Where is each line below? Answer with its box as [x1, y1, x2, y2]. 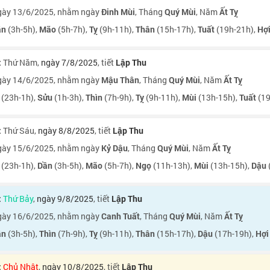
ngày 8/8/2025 [38, 125, 95, 136]
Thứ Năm [3, 57, 37, 68]
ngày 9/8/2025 [37, 193, 93, 204]
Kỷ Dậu [101, 142, 128, 154]
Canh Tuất [101, 210, 140, 222]
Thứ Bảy [3, 193, 33, 204]
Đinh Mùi [101, 6, 135, 17]
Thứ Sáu [3, 125, 34, 136]
